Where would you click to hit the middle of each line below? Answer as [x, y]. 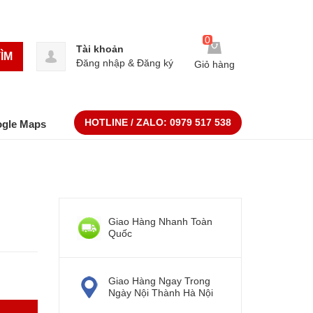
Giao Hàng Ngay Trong [159, 281]
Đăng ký [155, 63]
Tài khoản [100, 49]
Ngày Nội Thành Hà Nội [160, 293]
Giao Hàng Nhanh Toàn [160, 222]
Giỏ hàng [214, 65]
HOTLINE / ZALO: [127, 123]
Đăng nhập [101, 63]
